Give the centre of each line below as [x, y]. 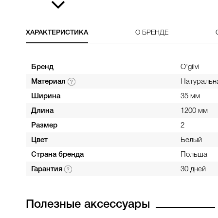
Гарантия [47, 169]
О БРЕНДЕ [152, 33]
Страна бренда [57, 155]
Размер [44, 126]
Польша [194, 155]
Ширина [45, 96]
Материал [49, 82]
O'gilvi [190, 67]
